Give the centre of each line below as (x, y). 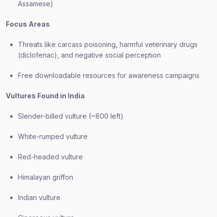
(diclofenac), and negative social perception (89, 55)
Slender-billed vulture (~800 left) (71, 116)
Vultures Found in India (45, 96)
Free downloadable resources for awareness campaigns (109, 75)
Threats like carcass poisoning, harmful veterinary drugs (108, 44)
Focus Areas (28, 24)
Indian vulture (39, 197)
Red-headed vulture (50, 157)
